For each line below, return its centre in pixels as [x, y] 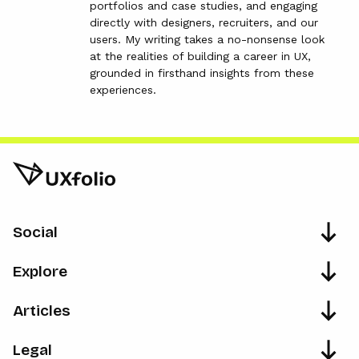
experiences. [123, 90]
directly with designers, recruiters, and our [204, 22]
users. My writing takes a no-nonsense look [207, 39]
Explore [40, 271]
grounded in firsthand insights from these [202, 73]
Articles [42, 310]
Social [35, 232]
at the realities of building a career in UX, [200, 56]
